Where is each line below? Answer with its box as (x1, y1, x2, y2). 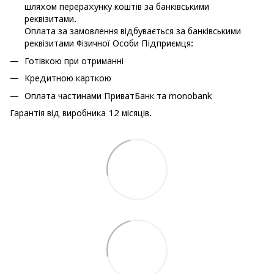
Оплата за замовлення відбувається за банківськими (24, 26, 241, 37)
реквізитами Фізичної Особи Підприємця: (24, 38, 193, 49)
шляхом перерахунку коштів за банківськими (24, 1, 209, 12)
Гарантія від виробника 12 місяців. (10, 107, 152, 118)
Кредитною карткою (24, 73, 111, 84)
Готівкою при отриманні (24, 55, 124, 66)
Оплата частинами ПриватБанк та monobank (24, 90, 212, 101)
